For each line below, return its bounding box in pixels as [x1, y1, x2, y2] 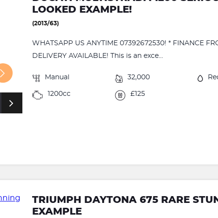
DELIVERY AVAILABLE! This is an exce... [32, 53, 163, 60]
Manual [45, 74, 70, 81]
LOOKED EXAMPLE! [32, 5, 132, 15]
